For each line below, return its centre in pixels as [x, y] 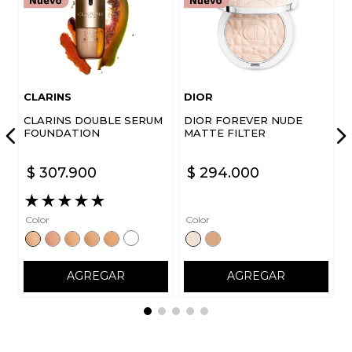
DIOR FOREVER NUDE [243, 120]
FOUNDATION [62, 132]
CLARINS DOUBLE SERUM [93, 120]
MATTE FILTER [225, 132]
